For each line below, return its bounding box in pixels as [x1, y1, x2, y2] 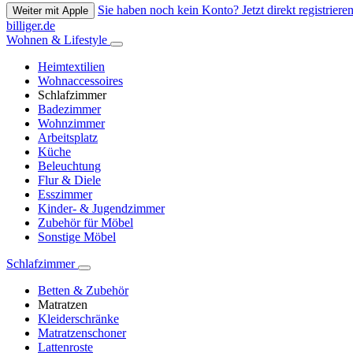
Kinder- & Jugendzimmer [38, 202, 165, 216]
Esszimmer [38, 188, 92, 202]
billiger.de [6, 19, 55, 33]
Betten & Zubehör [38, 284, 128, 298]
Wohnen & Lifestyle [6, 33, 110, 47]
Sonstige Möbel [38, 230, 116, 244]
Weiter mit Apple [13, 5, 88, 17]
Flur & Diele [38, 173, 101, 188]
